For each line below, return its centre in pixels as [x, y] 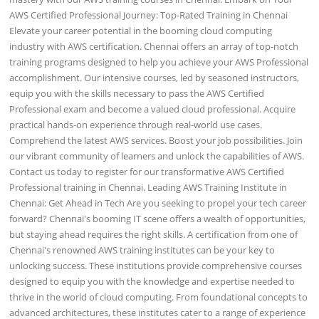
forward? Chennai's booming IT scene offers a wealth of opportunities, [158, 218]
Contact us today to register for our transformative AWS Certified [147, 171]
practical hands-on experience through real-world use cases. [136, 124]
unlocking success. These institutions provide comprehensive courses [156, 265]
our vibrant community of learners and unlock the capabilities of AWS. [157, 156]
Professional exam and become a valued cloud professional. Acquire [153, 109]
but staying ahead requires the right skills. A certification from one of [154, 234]
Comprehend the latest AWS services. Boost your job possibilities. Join [156, 140]
